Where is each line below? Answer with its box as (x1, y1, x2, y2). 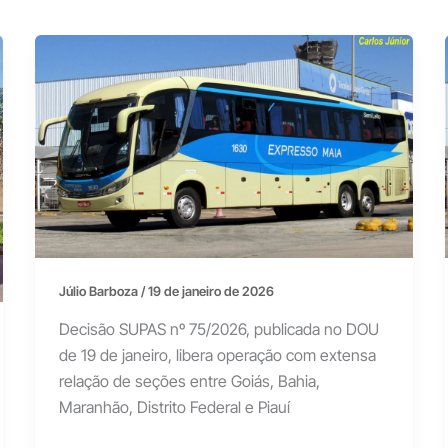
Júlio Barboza (58, 283, 141, 300)
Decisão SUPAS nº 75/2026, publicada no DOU (58, 318, 379, 339)
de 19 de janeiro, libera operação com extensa (58, 344, 376, 365)
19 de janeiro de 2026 (147, 283, 274, 300)
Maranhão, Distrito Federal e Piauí (58, 396, 290, 417)
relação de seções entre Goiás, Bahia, (58, 370, 320, 391)
